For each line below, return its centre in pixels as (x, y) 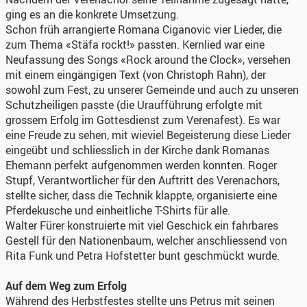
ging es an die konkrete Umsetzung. (92, 14)
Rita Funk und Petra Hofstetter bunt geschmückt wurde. (143, 255)
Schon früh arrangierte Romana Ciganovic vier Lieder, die (144, 29)
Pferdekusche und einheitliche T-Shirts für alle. (118, 210)
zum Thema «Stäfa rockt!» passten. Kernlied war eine (135, 44)
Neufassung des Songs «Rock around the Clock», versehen (148, 59)
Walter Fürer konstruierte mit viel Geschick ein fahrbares (142, 225)
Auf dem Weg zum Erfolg (66, 285)
